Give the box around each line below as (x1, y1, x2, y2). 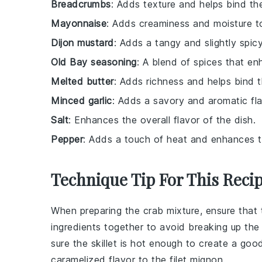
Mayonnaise (51, 18, 106, 29)
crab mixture (143, 205, 200, 216)
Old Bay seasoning (51, 56, 137, 68)
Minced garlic (51, 95, 112, 106)
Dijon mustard (51, 37, 114, 49)
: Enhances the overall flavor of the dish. (68, 114, 256, 126)
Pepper (51, 133, 83, 145)
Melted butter (51, 75, 114, 87)
